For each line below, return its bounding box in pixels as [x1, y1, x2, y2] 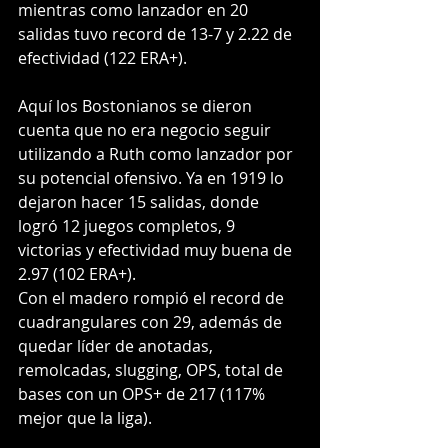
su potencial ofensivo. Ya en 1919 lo [18, 167, 288, 190]
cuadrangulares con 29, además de [18, 311, 286, 334]
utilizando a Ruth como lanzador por [18, 143, 297, 166]
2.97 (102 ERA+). [18, 263, 136, 286]
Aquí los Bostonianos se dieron [18, 95, 256, 118]
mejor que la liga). [18, 407, 152, 430]
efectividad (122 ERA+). [18, 47, 187, 70]
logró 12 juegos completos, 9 [18, 215, 239, 238]
